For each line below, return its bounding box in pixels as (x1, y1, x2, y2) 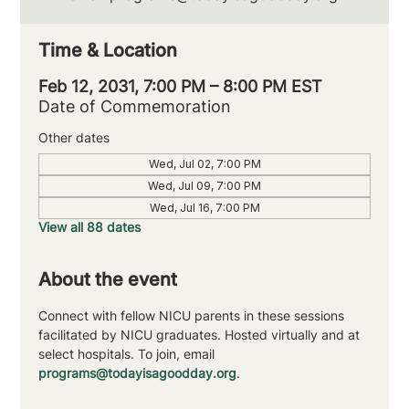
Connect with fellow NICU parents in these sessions (38, 308, 349, 324)
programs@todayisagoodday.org (38, 365, 237, 382)
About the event (38, 268, 178, 291)
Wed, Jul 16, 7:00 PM (149, 201, 260, 215)
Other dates (38, 130, 110, 146)
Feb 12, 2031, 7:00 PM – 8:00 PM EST (38, 77, 323, 97)
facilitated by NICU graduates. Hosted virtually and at (38, 327, 364, 343)
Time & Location (38, 39, 178, 62)
